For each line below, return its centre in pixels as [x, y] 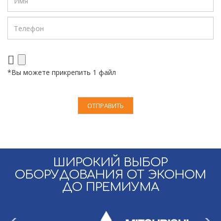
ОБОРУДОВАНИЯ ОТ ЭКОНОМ [110, 175]
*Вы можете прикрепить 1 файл [62, 72]
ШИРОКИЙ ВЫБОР [110, 163]
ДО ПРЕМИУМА [110, 187]
